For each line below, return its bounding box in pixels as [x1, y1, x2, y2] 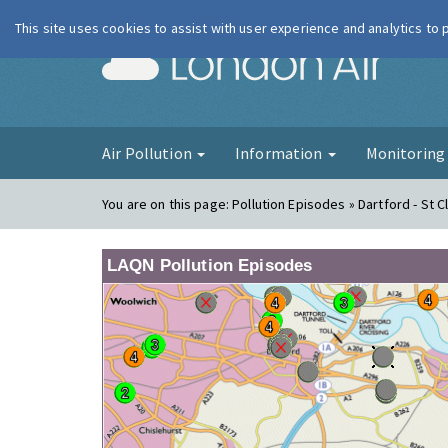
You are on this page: [102, 195, 233, 213]
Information [234, 143, 326, 163]
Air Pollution [102, 143, 195, 163]
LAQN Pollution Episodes [107, 256, 313, 275]
